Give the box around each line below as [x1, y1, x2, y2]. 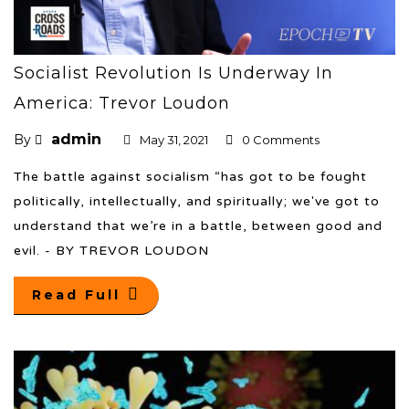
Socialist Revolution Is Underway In [14, 62, 333, 83]
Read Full [32, 286, 121, 303]
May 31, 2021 [140, 131, 208, 147]
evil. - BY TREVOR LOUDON [14, 242, 209, 258]
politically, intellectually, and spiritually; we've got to [14, 193, 380, 209]
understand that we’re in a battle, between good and [14, 217, 383, 234]
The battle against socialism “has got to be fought [14, 168, 367, 184]
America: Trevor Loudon [14, 92, 230, 113]
